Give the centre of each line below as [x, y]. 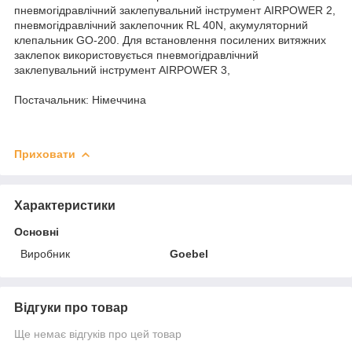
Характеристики [65, 205]
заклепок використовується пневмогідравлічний [136, 55]
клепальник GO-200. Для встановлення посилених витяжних [170, 40]
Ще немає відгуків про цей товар [98, 334]
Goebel [189, 253]
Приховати [45, 154]
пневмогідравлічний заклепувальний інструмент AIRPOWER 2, [175, 10]
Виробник [45, 253]
